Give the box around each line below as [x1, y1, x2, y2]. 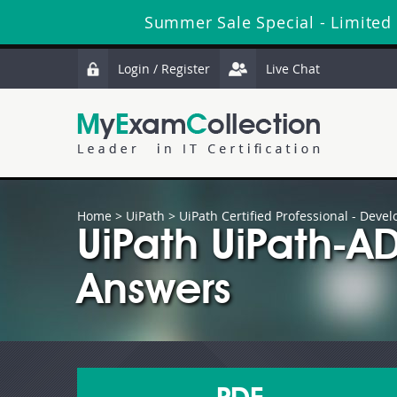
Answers [77, 271, 231, 314]
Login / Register [118, 60, 210, 77]
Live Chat [266, 60, 320, 77]
